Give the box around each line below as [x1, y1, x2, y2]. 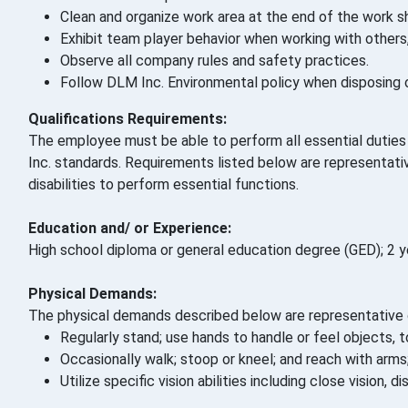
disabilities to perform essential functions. [28, 176, 299, 194]
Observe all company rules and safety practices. [60, 52, 369, 70]
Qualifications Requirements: [28, 110, 227, 128]
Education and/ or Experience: [28, 219, 231, 238]
